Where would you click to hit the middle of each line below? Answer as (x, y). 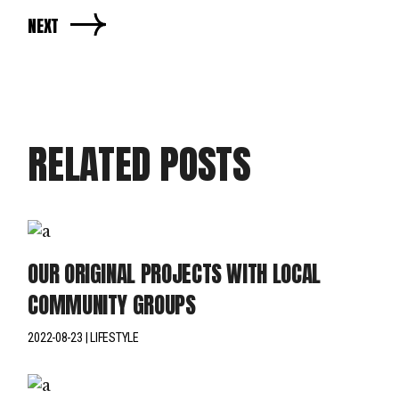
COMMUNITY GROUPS (112, 305)
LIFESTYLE (114, 337)
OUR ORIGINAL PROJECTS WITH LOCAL (174, 273)
